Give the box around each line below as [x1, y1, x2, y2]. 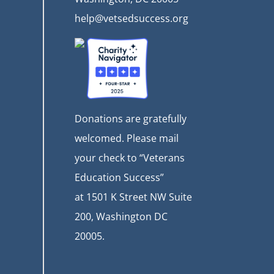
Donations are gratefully [75, 111, 187, 125]
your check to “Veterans [75, 150, 185, 165]
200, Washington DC [75, 209, 168, 223]
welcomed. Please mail [75, 131, 179, 145]
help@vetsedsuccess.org [75, 11, 188, 25]
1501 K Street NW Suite [86, 190, 192, 204]
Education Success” [75, 170, 164, 184]
